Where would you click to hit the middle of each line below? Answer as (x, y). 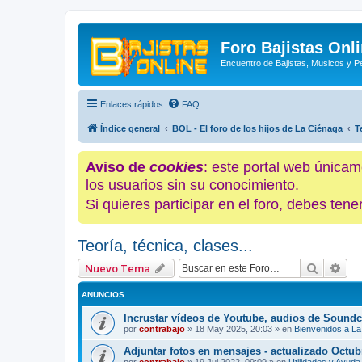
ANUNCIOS (103, 295)
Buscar (336, 268)
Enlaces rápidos (132, 104)
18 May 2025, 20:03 (234, 329)
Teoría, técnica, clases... (165, 246)
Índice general (130, 128)
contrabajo (162, 329)
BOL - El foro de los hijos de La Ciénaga (257, 128)
